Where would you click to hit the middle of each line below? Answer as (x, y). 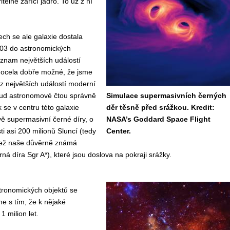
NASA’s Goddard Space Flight (158, 119)
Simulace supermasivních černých (166, 95)
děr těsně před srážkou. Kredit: (160, 107)
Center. (118, 131)
